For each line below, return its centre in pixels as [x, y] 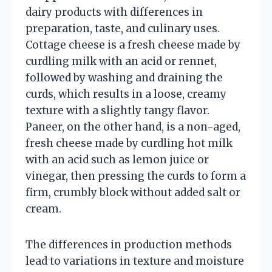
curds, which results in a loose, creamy [126, 94]
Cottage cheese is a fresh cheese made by [133, 45]
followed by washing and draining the [124, 77]
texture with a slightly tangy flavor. [117, 110]
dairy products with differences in [114, 12]
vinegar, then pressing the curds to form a [136, 176]
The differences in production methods [129, 244]
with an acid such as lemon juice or [117, 159]
